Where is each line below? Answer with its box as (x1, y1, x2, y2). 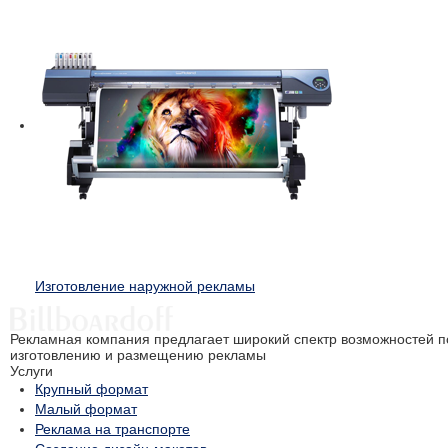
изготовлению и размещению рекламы (10, 347, 266, 364)
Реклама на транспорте (35, 421, 190, 438)
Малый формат (35, 401, 137, 418)
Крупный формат (35, 381, 148, 398)
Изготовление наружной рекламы (35, 278, 255, 295)
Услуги (10, 363, 53, 380)
